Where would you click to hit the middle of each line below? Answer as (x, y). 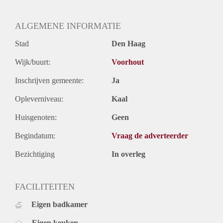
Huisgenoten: (36, 117)
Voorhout (128, 62)
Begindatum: (35, 136)
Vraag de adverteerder (150, 136)
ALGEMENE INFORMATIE (68, 26)
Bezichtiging (35, 154)
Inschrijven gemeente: (49, 81)
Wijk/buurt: (33, 62)
